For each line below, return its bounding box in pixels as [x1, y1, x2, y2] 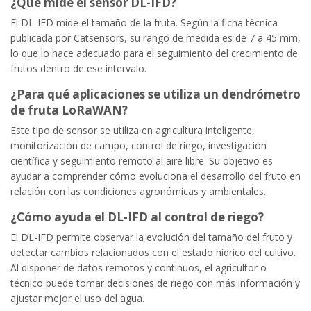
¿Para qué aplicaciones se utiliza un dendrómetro [10, 85, 301, 102]
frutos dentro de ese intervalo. [10, 61, 146, 75]
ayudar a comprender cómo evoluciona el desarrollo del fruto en [10, 169, 301, 183]
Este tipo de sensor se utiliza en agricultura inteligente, [10, 123, 255, 137]
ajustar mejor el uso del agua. [10, 291, 144, 305]
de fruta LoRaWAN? [10, 101, 128, 118]
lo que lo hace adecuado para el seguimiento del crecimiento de [10, 46, 298, 60]
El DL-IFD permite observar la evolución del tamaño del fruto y [10, 230, 292, 244]
